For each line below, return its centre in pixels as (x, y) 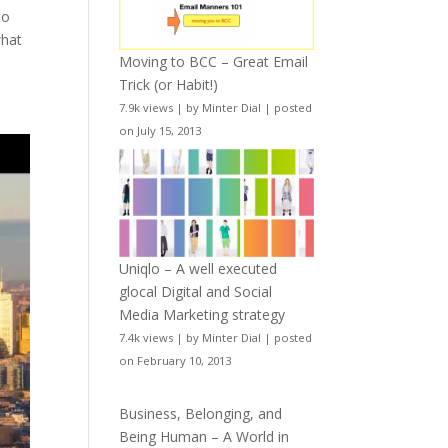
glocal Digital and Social (196, 292)
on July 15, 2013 (160, 131)
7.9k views (146, 108)
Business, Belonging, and (201, 414)
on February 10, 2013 (175, 361)
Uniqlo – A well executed (198, 269)
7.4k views (146, 338)
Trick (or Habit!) (169, 85)
